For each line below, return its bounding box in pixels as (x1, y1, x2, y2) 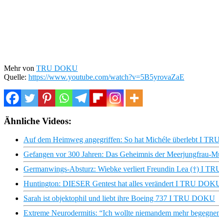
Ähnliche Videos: (4, 115, 71, 126)
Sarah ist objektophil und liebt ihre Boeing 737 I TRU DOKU (23, 194, 215, 203)
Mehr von (4, 64, 36, 72)
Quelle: (4, 72, 28, 81)
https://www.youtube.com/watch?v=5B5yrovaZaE (28, 72, 184, 81)
